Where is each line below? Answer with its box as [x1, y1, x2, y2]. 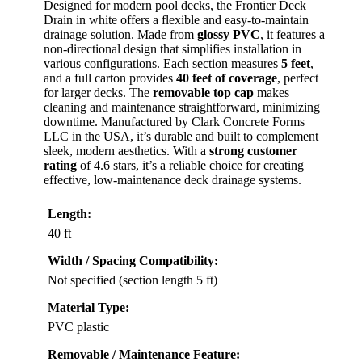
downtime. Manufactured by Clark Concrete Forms [44, 114, 305, 128]
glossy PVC [197, 27, 260, 41]
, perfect [277, 70, 318, 85]
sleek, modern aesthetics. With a [44, 143, 209, 158]
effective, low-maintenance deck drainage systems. [44, 172, 301, 187]
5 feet [281, 56, 310, 70]
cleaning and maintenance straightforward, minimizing [44, 99, 320, 114]
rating [44, 158, 77, 172]
